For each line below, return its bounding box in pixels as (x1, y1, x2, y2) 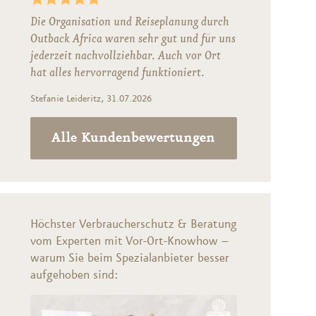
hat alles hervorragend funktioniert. (30, 65, 205, 80)
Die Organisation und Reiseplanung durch (30, 14, 229, 29)
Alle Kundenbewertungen (51, 130, 216, 146)
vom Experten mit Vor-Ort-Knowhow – (30, 233, 229, 248)
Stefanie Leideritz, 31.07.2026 (30, 92, 152, 104)
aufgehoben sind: (30, 267, 118, 282)
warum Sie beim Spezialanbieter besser (30, 250, 229, 265)
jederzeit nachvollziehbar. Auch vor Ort (30, 48, 221, 63)
